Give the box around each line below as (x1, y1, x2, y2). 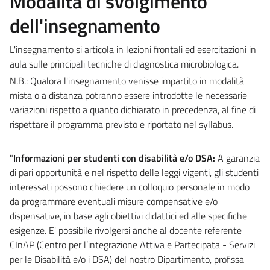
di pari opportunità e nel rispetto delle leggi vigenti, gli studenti (10, 165, 259, 180)
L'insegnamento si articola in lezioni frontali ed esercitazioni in (10, 42, 256, 57)
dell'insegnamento (10, 10, 160, 40)
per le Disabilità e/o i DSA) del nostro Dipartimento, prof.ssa (10, 251, 244, 266)
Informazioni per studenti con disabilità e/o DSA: (13, 150, 215, 165)
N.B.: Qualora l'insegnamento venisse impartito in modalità (10, 73, 244, 88)
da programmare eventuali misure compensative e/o (10, 193, 218, 209)
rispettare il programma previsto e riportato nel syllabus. (10, 116, 233, 131)
